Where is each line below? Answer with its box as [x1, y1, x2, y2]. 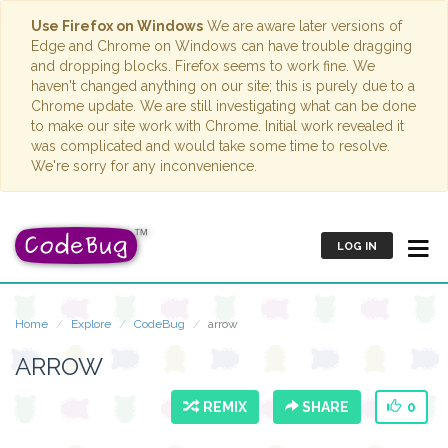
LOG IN [336, 240, 377, 253]
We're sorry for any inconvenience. [31, 158, 257, 174]
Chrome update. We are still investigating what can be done [31, 98, 416, 114]
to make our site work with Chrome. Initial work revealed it [31, 118, 404, 134]
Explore [71, 317, 111, 331]
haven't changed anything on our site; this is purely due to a [31, 78, 415, 94]
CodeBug [134, 317, 185, 331]
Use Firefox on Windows [31, 18, 203, 34]
